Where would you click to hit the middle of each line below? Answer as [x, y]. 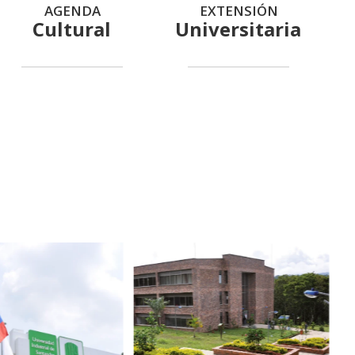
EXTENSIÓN [239, 11]
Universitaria [239, 29]
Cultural [72, 29]
